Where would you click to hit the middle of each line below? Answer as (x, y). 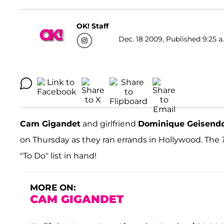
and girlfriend (109, 124)
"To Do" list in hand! (58, 156)
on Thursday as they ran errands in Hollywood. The (121, 140)
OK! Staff (92, 26)
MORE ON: (53, 188)
